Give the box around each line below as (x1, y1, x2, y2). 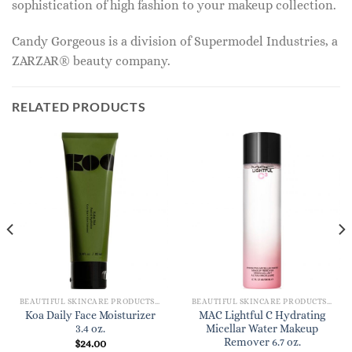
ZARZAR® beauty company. (12, 53, 170, 68)
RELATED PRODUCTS (12, 99, 146, 115)
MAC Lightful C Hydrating (199, 310, 325, 322)
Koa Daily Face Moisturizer (24, 310, 156, 322)
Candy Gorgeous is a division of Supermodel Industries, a (12, 33, 338, 49)
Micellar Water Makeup (206, 323, 318, 335)
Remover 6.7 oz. (223, 336, 301, 349)
